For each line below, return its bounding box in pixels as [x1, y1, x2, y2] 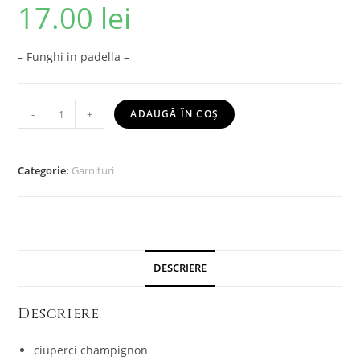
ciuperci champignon [34, 342, 149, 358]
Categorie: [18, 163, 72, 178]
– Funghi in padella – [18, 49, 130, 65]
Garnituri [72, 163, 115, 178]
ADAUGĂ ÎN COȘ [130, 107, 219, 121]
